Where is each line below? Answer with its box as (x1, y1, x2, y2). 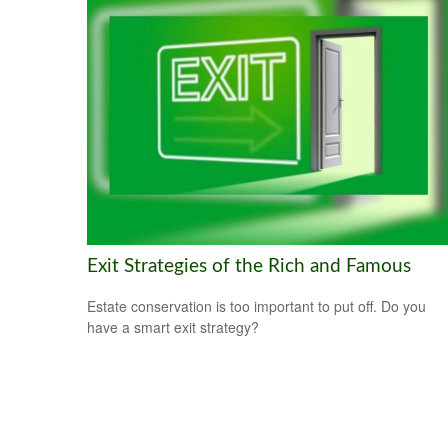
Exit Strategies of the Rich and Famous (87, 256, 411, 276)
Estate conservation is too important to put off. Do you (87, 296, 426, 317)
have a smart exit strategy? (87, 317, 259, 338)
